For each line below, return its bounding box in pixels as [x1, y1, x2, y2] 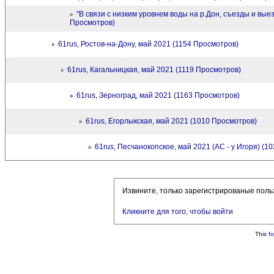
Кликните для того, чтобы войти [122, 207, 233, 216]
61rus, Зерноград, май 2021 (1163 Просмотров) [76, 91, 240, 100]
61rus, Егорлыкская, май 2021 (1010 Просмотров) [86, 117, 257, 125]
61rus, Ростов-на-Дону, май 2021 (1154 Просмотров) [58, 40, 239, 48]
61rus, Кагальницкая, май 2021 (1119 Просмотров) [67, 65, 241, 74]
